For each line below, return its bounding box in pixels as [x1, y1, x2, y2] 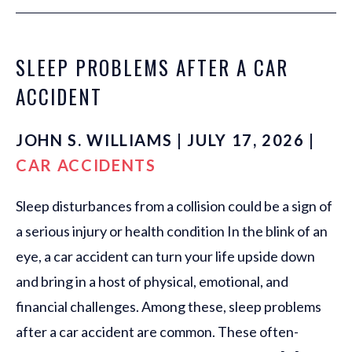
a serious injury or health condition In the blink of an [16, 222, 328, 240]
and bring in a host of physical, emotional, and [16, 273, 288, 291]
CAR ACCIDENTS [16, 156, 156, 175]
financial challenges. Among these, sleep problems [16, 298, 321, 316]
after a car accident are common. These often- [16, 323, 299, 341]
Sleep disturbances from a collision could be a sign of [16, 197, 332, 215]
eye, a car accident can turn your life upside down [16, 247, 315, 266]
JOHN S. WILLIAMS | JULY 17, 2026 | [16, 130, 316, 150]
